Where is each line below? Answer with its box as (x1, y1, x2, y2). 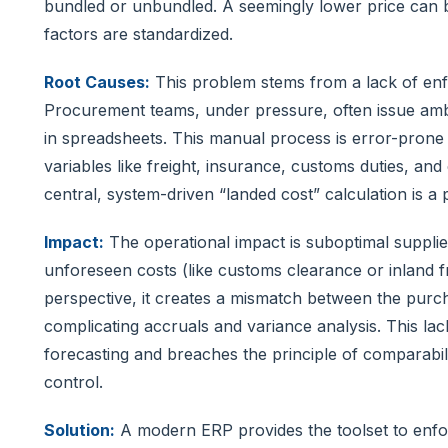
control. (44, 371, 103, 392)
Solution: (44, 419, 115, 440)
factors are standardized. (44, 23, 233, 44)
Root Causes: (44, 71, 150, 92)
